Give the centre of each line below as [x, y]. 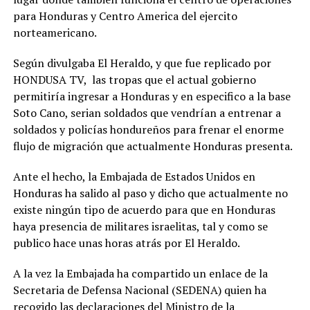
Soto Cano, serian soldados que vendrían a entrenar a [147, 113]
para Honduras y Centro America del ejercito [125, 16]
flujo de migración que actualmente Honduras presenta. [153, 146]
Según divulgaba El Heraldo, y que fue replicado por [142, 63]
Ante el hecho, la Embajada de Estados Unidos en [134, 177]
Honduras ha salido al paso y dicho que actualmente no [150, 193]
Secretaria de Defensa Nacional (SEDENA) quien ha [139, 290]
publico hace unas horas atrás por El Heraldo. [126, 243]
